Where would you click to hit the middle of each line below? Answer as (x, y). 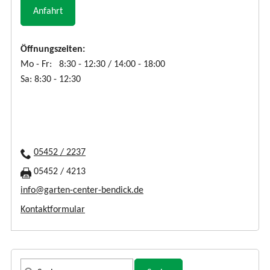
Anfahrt (48, 12)
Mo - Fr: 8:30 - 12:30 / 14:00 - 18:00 (93, 65)
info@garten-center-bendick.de (82, 191)
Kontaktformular (53, 209)
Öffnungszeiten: (53, 50)
